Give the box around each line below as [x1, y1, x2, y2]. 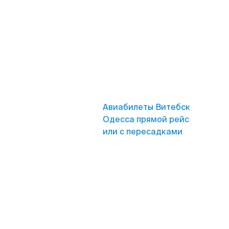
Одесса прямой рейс [103, 114, 189, 125]
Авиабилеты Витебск [103, 102, 190, 112]
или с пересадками [103, 126, 182, 137]
